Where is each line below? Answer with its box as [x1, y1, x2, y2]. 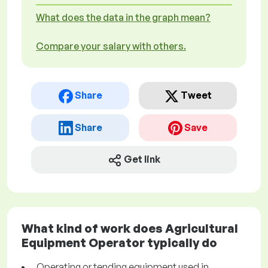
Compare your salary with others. [36, 40, 186, 52]
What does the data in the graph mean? [36, 11, 211, 23]
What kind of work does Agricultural [22, 221, 238, 236]
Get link [124, 153, 160, 166]
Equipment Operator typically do [22, 235, 217, 251]
